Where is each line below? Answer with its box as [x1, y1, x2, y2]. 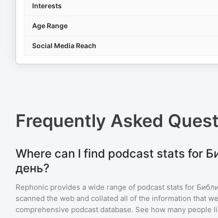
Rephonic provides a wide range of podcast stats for [16, 182, 197, 192]
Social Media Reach [32, 41, 96, 50]
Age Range [32, 21, 68, 30]
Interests [32, 1, 62, 10]
